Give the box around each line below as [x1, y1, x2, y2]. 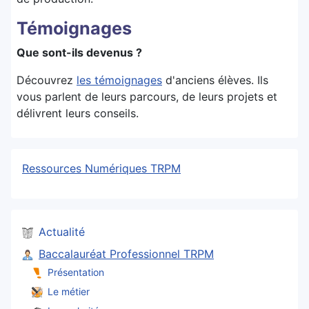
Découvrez [17, 73, 77, 88]
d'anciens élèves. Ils [162, 73, 268, 88]
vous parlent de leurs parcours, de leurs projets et [17, 90, 277, 104]
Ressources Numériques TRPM [22, 161, 181, 176]
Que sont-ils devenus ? [17, 46, 142, 60]
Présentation [48, 266, 104, 278]
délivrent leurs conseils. [17, 106, 139, 121]
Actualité [39, 225, 85, 239]
